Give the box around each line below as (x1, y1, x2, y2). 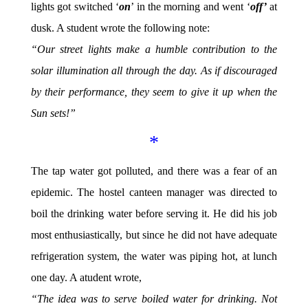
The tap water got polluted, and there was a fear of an (30, 164, 278, 178)
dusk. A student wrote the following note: (30, 21, 210, 35)
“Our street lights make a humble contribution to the (30, 43, 278, 56)
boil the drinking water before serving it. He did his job (30, 207, 278, 221)
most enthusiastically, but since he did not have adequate (30, 228, 278, 242)
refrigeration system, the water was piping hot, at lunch (30, 250, 278, 263)
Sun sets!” (30, 107, 76, 120)
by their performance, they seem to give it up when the (30, 85, 278, 99)
